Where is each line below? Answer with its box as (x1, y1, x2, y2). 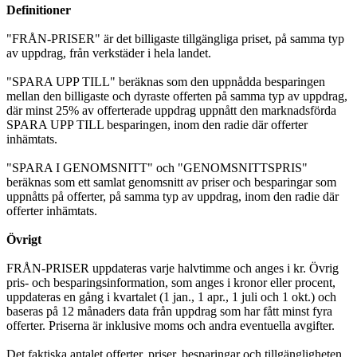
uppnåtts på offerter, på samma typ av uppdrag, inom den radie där (6, 189, 339, 203)
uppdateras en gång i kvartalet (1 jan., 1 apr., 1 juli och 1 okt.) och (6, 289, 336, 304)
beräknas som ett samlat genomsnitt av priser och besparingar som (6, 175, 336, 189)
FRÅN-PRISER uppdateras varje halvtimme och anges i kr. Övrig (6, 261, 339, 275)
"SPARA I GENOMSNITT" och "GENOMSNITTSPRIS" (6, 160, 308, 175)
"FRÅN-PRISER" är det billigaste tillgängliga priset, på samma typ (6, 31, 344, 45)
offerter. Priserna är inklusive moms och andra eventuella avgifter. (6, 318, 335, 332)
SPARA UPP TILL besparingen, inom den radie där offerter (6, 117, 308, 131)
